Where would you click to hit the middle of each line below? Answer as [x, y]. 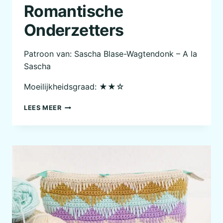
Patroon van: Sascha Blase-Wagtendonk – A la [111, 54]
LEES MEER [43, 108]
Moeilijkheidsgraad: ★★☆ [74, 87]
